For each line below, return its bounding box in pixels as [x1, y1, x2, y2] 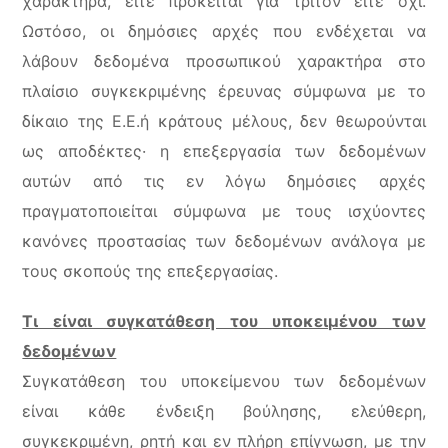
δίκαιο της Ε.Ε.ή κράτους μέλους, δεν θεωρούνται [22, 111, 426, 131]
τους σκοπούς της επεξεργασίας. [22, 261, 279, 281]
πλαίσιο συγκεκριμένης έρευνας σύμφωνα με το [22, 81, 426, 101]
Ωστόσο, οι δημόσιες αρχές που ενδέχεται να [22, 21, 426, 41]
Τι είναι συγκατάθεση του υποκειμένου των [22, 311, 426, 331]
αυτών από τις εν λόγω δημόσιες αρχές [22, 171, 426, 191]
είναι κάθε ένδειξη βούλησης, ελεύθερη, [22, 401, 426, 421]
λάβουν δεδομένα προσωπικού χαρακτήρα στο [22, 51, 426, 71]
